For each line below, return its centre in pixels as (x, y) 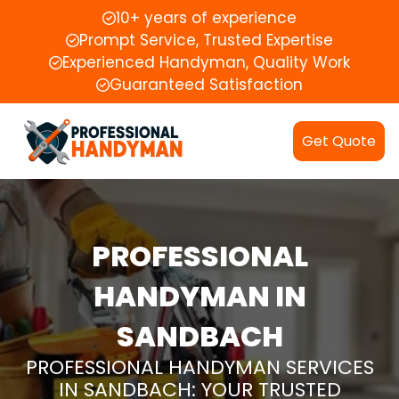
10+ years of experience (206, 18)
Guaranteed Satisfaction (206, 85)
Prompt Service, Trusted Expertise (206, 40)
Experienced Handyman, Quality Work (206, 62)
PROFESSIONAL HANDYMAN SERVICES (199, 367)
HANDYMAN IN (199, 296)
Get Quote (339, 141)
